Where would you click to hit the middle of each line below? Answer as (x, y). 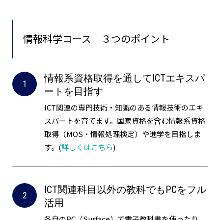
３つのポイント (136, 39)
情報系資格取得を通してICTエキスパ (125, 78)
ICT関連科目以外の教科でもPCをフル (125, 190)
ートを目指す (74, 92)
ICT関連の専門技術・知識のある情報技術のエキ (124, 108)
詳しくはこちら (87, 147)
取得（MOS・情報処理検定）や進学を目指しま (123, 134)
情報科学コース (57, 39)
